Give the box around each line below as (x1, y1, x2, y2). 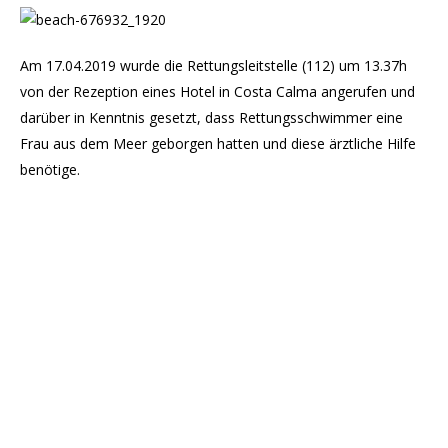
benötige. (20, 160, 80, 179)
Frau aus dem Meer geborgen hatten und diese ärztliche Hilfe (20, 134, 416, 153)
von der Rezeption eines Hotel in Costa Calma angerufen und (20, 82, 415, 101)
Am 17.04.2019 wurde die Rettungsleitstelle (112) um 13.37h (20, 56, 407, 75)
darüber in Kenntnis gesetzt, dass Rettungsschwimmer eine (20, 108, 403, 127)
